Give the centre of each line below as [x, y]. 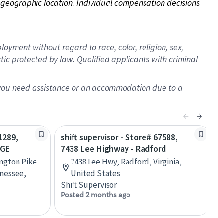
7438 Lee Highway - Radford [113, 149]
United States [95, 173]
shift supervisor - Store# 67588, [119, 137]
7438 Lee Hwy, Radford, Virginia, [126, 162]
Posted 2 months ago [96, 195]
